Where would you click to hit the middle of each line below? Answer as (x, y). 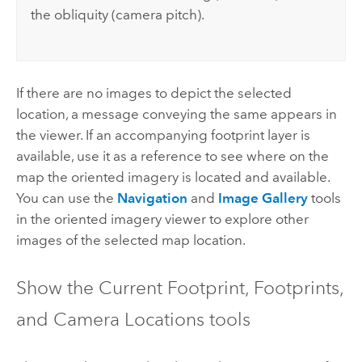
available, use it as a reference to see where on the (172, 156)
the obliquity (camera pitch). (118, 15)
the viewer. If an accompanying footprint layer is (163, 135)
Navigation (152, 198)
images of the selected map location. (130, 240)
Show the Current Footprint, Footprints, (179, 287)
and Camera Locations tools (133, 319)
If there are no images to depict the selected (154, 93)
